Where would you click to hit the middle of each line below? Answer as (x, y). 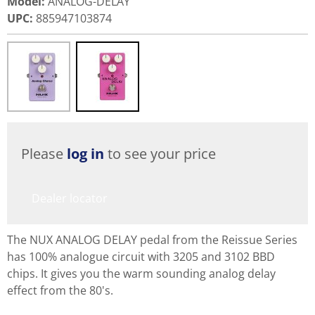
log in (85, 154)
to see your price (160, 154)
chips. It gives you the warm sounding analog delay (141, 274)
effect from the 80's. (60, 290)
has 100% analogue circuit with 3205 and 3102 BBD (141, 257)
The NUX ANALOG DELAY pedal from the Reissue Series (152, 240)
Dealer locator (70, 198)
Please (44, 154)
